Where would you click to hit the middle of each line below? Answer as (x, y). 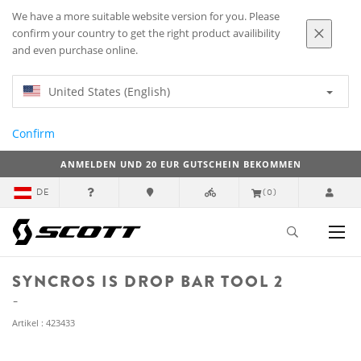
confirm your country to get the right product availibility (146, 33)
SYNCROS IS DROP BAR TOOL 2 (148, 282)
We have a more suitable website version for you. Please (146, 17)
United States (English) (109, 91)
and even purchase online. (75, 50)
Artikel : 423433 (44, 323)
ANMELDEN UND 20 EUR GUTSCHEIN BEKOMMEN (180, 164)
